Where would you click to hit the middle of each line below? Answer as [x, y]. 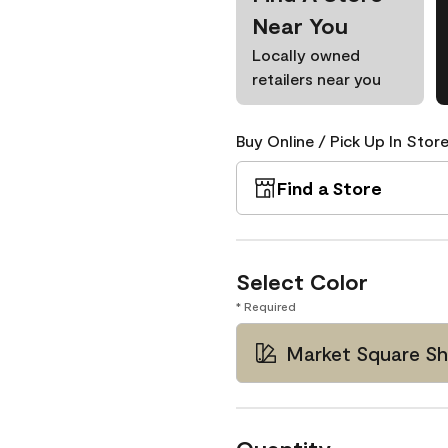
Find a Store [329, 188]
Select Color [302, 281]
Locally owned [306, 54]
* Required [266, 306]
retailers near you [316, 78]
